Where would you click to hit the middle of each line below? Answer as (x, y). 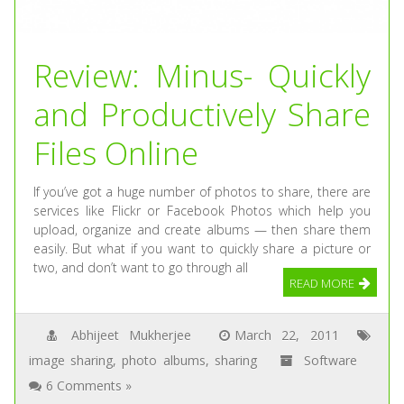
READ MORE (322, 284)
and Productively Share (202, 115)
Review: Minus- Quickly (202, 76)
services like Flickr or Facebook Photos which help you (202, 211)
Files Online (115, 153)
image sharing (71, 361)
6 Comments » (88, 386)
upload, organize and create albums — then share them (202, 230)
